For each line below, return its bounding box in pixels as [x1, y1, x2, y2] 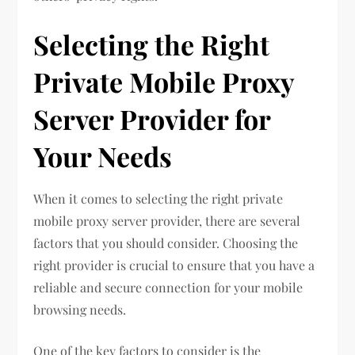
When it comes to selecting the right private [33, 190, 284, 208]
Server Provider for [33, 101, 271, 138]
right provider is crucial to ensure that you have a [33, 257, 315, 274]
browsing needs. [33, 301, 127, 319]
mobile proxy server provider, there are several [33, 212, 301, 230]
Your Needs [33, 138, 173, 175]
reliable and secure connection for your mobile [33, 279, 303, 296]
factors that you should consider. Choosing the [33, 235, 299, 252]
